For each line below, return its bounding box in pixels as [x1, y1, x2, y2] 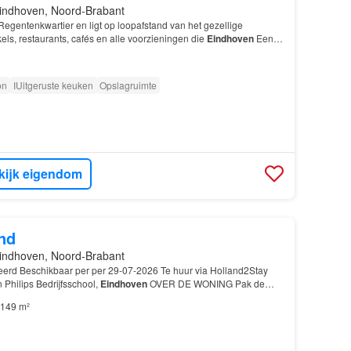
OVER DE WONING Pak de [147, 277, 265, 291]
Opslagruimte [99, 78, 157, 92]
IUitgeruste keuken [13, 78, 93, 92]
